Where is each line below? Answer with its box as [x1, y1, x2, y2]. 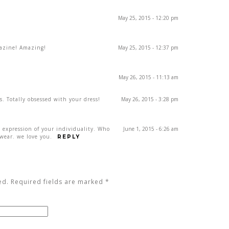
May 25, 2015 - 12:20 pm [118, 14, 178, 22]
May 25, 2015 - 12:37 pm [118, 44, 178, 52]
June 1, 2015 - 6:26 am [123, 125, 178, 133]
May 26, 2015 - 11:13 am [119, 74, 178, 81]
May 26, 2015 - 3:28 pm [121, 96, 178, 103]
